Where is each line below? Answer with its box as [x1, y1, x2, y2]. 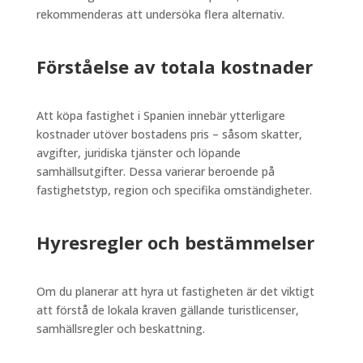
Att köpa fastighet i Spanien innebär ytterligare [36, 107, 285, 123]
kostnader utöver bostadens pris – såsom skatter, [36, 126, 302, 142]
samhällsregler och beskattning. [36, 320, 205, 336]
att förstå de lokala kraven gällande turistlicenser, [36, 301, 299, 318]
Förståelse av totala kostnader [36, 53, 313, 79]
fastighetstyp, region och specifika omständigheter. [36, 181, 312, 198]
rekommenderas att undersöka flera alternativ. [36, 6, 284, 22]
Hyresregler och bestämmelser [36, 229, 314, 254]
